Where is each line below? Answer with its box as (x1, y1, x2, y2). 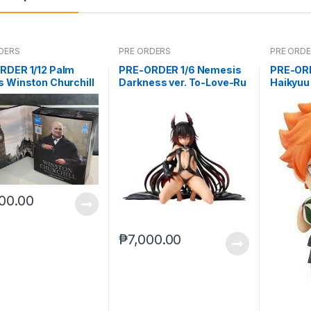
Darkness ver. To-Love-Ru (119, 76, 247, 89)
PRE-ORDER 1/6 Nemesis (119, 64, 242, 76)
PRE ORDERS (119, 45, 171, 56)
